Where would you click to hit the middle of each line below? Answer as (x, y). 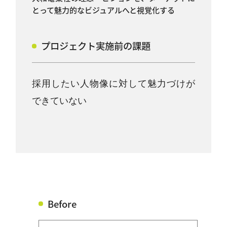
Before (62, 203)
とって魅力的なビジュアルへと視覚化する (103, 10)
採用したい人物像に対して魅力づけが (113, 83)
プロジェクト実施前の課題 (96, 46)
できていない (59, 100)
